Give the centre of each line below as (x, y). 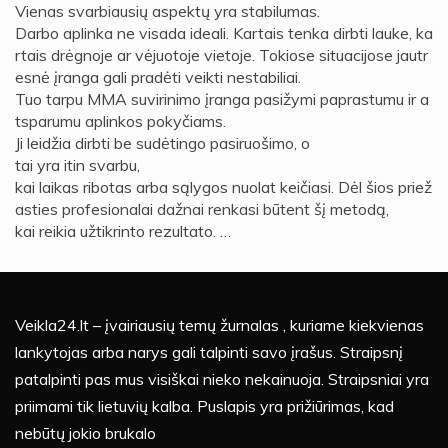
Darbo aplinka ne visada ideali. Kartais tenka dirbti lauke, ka (224, 33)
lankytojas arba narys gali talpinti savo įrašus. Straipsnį (209, 352)
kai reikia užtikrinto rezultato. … (123, 231)
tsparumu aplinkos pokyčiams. (120, 121)
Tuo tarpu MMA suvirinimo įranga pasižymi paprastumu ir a (222, 99)
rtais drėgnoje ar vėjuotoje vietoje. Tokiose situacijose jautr (221, 55)
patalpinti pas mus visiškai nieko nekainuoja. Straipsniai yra (222, 379)
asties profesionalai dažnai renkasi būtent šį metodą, (202, 209)
